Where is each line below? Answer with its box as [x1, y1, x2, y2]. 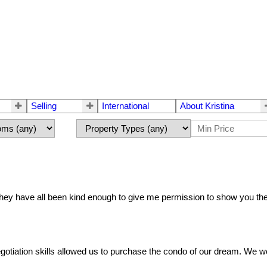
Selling [30, 101, 57, 111]
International [102, 101, 150, 111]
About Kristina [180, 101, 235, 111]
